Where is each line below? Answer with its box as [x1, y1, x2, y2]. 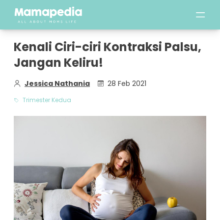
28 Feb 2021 [108, 79, 146, 88]
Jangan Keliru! [14, 55, 103, 71]
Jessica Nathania [25, 79, 90, 88]
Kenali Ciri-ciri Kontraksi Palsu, [14, 39, 201, 55]
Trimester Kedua [23, 96, 71, 104]
